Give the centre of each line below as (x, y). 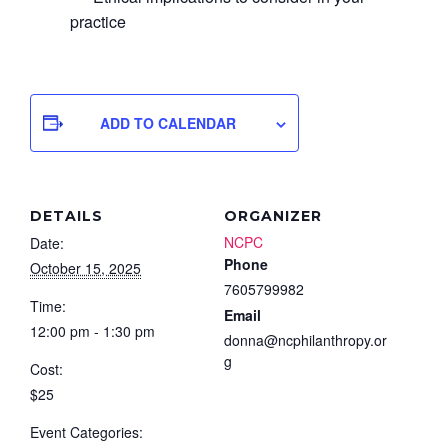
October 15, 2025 (85, 267)
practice (98, 21)
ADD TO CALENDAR (168, 122)
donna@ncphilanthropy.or (305, 339)
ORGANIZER (273, 215)
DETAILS (66, 215)
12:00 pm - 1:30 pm (92, 330)
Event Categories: (86, 431)
